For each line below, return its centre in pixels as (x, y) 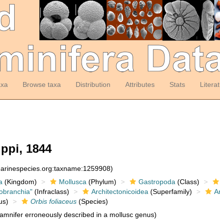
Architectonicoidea (120, 192)
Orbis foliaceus (53, 201)
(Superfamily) (170, 192)
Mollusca (72, 182)
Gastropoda (157, 182)
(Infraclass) (51, 192)
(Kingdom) (19, 182)
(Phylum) (101, 182)
